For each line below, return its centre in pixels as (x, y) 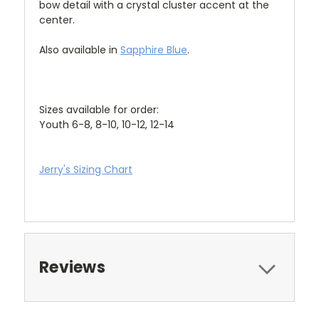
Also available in (80, 49)
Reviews (72, 267)
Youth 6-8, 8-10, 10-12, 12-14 (107, 124)
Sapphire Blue (154, 49)
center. (57, 20)
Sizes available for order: (99, 109)
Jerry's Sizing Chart (86, 169)
